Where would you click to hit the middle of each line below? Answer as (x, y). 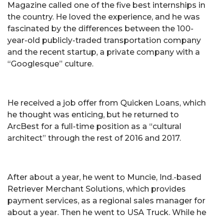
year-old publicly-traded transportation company (104, 40)
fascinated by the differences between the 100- (100, 28)
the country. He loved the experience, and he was (104, 17)
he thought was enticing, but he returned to (93, 114)
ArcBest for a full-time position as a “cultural (94, 126)
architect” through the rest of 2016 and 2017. (94, 138)
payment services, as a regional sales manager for (106, 200)
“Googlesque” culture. (50, 64)
